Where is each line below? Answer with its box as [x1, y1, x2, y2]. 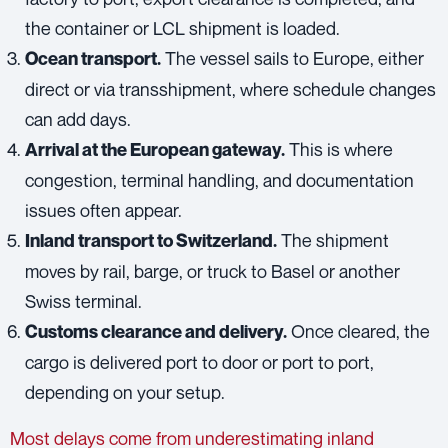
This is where [285, 137, 393, 160]
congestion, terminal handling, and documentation [25, 168, 414, 191]
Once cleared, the [287, 319, 430, 342]
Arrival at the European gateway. [25, 138, 285, 160]
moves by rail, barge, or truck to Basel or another [25, 259, 400, 282]
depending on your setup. [25, 380, 225, 403]
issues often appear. [25, 198, 182, 221]
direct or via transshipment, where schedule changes [25, 77, 436, 100]
